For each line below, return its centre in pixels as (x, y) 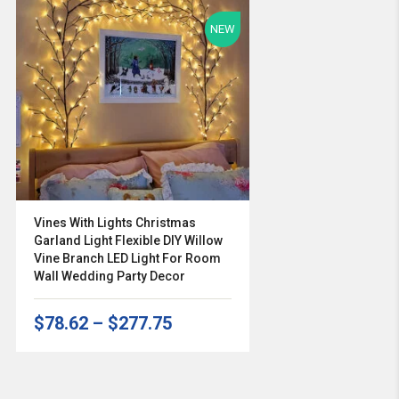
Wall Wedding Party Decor (109, 277)
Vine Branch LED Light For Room (127, 259)
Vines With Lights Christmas (114, 223)
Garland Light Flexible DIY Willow (128, 241)
